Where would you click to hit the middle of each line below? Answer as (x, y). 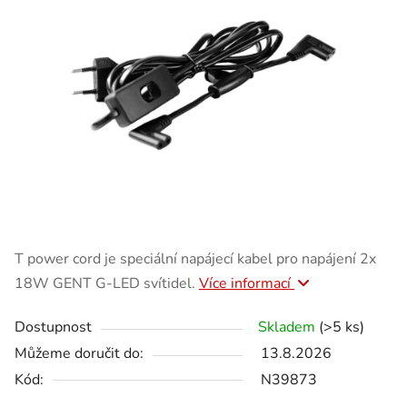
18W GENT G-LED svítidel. (107, 283)
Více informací (247, 283)
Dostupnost (53, 327)
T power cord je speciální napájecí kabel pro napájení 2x (195, 258)
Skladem (288, 327)
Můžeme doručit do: (79, 353)
